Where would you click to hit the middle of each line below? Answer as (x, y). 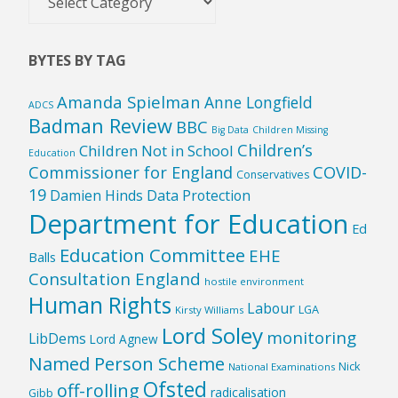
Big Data (231, 130)
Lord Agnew (124, 339)
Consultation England (115, 279)
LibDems (58, 339)
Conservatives (273, 175)
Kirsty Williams (210, 310)
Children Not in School (157, 151)
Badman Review (101, 126)
